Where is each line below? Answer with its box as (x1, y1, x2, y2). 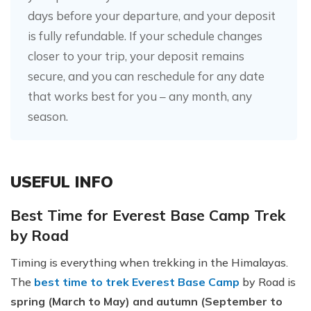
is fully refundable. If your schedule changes (28, 28, 262, 43)
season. (28, 108, 68, 124)
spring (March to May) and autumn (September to (10, 294, 283, 308)
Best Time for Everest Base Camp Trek (10, 205, 285, 224)
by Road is (242, 274, 296, 289)
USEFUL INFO (10, 171, 113, 192)
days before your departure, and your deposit (28, 8, 276, 23)
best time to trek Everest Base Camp (34, 274, 242, 289)
